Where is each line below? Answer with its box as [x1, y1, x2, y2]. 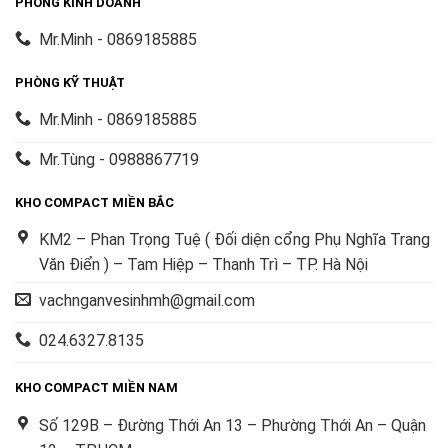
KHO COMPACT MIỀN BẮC [15, 194, 174, 210]
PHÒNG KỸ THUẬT [15, 74, 125, 90]
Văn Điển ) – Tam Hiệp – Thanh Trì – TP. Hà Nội [39, 255, 368, 275]
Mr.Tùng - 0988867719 [39, 150, 199, 170]
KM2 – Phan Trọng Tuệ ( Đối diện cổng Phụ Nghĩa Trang [39, 230, 430, 250]
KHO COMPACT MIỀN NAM [15, 380, 178, 396]
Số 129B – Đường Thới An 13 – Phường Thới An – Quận [39, 416, 426, 435]
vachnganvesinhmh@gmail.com [39, 291, 255, 310]
